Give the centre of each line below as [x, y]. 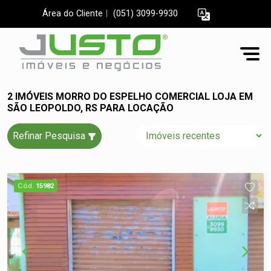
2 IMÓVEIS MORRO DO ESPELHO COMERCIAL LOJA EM [130, 96]
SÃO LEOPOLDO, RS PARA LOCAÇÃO [90, 108]
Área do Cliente [73, 14]
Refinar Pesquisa [50, 136]
